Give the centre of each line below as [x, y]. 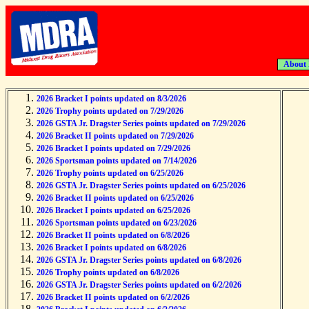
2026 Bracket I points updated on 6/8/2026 [111, 248]
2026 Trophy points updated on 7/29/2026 [110, 111]
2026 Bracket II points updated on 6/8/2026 [113, 235]
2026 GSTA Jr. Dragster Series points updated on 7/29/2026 [141, 123]
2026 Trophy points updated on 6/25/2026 [110, 173]
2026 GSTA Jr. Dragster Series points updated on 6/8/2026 [139, 260]
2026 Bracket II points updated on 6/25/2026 [115, 198]
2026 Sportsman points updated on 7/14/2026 [117, 161]
